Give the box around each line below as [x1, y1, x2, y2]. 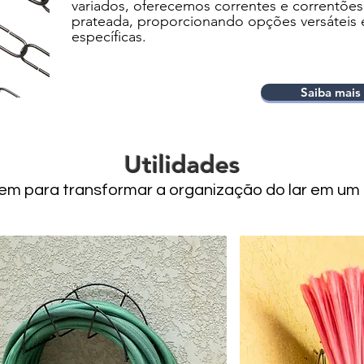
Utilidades [124, 150, 240, 180]
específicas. [71, 28, 146, 45]
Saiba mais [300, 84, 361, 100]
